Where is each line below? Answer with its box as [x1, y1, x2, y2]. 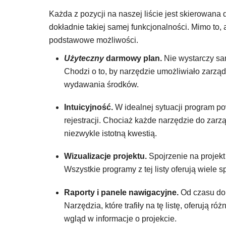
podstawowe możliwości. [49, 36, 138, 44]
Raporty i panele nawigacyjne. [64, 188, 179, 197]
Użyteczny [64, 54, 104, 63]
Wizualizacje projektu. [64, 152, 149, 161]
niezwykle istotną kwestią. [64, 129, 157, 138]
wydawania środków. [64, 80, 139, 89]
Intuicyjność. [64, 103, 113, 112]
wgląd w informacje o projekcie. [64, 214, 177, 223]
